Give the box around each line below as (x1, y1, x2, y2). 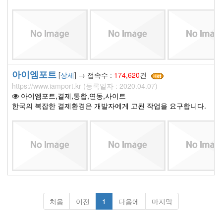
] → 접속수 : (74, 69, 114, 80)
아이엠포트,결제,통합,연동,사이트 (21, 90, 126, 101)
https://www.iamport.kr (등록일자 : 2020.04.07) (12, 80, 158, 91)
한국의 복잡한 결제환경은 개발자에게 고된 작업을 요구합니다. (12, 100, 206, 111)
